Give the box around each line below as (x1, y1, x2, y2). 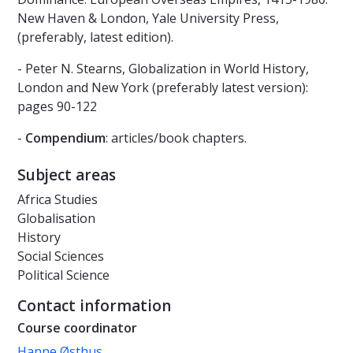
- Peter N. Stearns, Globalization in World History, (17, 60, 309, 78)
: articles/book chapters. (106, 129, 247, 147)
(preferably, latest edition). (17, 28, 173, 46)
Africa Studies (17, 191, 98, 209)
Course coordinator (17, 319, 137, 337)
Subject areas (17, 165, 116, 186)
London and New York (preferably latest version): (17, 79, 308, 97)
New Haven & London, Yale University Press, (17, 9, 279, 28)
